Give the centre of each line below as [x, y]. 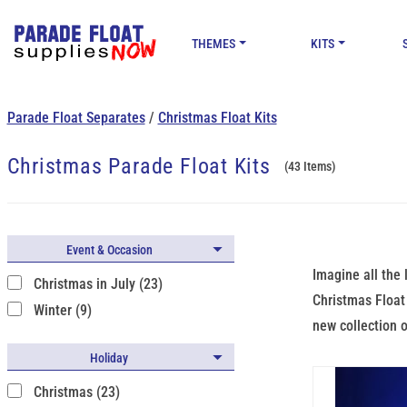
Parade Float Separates [76, 118]
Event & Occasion [109, 250]
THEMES [214, 44]
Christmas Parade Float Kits [139, 166]
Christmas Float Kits [217, 118]
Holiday [109, 357]
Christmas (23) [76, 392]
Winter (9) [62, 311]
